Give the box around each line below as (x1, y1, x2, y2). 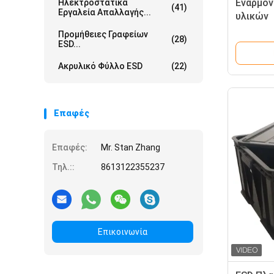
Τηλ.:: (52, 162, 75, 172)
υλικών (235, 10, 268, 22)
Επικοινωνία (98, 227, 147, 237)
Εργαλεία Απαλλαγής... (58, 7, 151, 17)
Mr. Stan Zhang (101, 143, 160, 152)
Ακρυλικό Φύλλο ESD (58, 61, 143, 71)
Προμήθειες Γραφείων (58, 29, 148, 39)
